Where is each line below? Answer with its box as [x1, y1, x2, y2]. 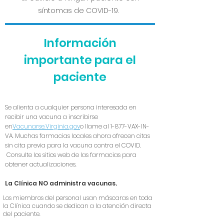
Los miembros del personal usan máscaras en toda [3, 193, 152, 202]
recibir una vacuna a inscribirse [5, 112, 98, 121]
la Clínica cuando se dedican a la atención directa [3, 201, 151, 210]
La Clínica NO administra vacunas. [5, 179, 117, 187]
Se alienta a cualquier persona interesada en [5, 103, 136, 111]
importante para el [24, 52, 136, 68]
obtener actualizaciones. [5, 160, 76, 168]
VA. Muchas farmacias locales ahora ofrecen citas [5, 131, 150, 140]
